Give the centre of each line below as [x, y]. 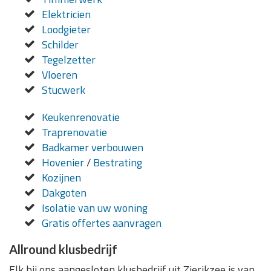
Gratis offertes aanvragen [101, 223]
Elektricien [66, 15]
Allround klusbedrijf [63, 250]
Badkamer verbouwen [92, 148]
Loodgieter [66, 30]
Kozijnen [61, 178]
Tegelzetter [68, 60]
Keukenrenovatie [80, 117]
